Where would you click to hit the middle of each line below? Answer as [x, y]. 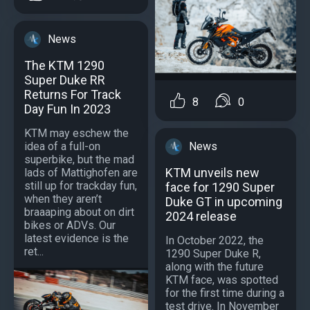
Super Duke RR [65, 80]
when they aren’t [63, 199]
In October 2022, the [215, 240]
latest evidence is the [76, 238]
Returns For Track [73, 94]
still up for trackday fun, [81, 185]
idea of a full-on [62, 146]
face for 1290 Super [220, 187]
